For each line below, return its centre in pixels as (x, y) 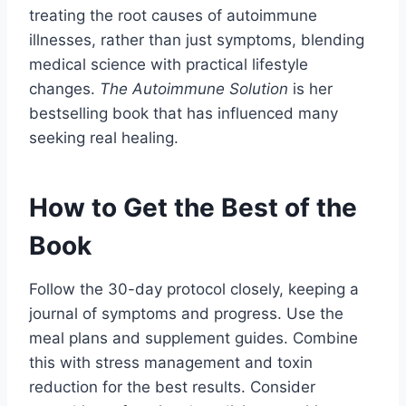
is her (310, 88)
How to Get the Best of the (193, 207)
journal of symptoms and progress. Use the (186, 313)
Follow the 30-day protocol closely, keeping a (194, 289)
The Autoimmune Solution (194, 88)
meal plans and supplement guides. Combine (193, 338)
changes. (64, 88)
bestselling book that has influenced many (184, 113)
